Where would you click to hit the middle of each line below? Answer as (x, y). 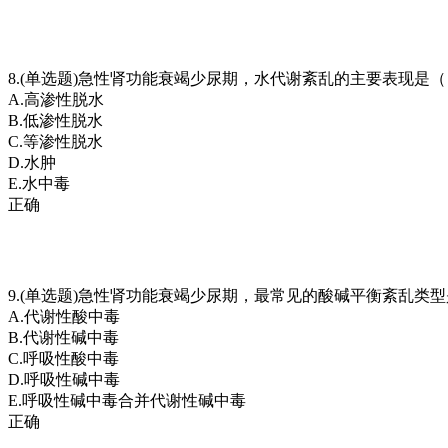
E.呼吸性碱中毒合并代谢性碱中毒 (127, 400)
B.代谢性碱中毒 (63, 337)
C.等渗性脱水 (55, 141)
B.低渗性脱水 (55, 120)
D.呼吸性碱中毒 (64, 379)
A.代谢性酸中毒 (64, 316)
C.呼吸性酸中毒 (63, 358)
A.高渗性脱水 (56, 99)
